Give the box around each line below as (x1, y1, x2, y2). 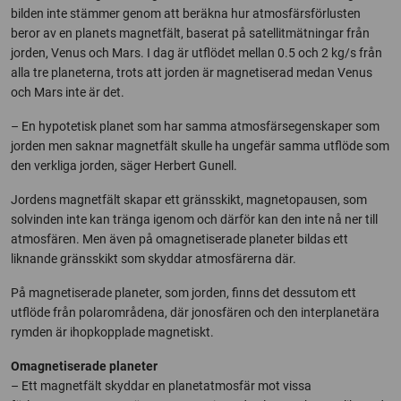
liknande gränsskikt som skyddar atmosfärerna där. (11, 252, 296, 267)
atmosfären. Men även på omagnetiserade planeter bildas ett (11, 232, 348, 247)
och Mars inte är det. (11, 85, 124, 100)
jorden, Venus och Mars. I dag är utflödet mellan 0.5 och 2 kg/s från (11, 46, 382, 61)
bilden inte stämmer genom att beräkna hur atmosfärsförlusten (11, 6, 361, 21)
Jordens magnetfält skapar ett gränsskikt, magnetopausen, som (11, 192, 367, 208)
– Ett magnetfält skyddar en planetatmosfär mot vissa (11, 379, 311, 394)
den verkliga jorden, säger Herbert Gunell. (11, 158, 237, 174)
